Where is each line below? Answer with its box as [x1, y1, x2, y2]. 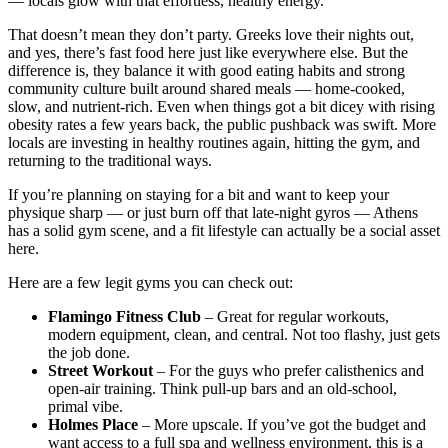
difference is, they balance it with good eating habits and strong [8, 62, 405, 80]
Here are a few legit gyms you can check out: [8, 274, 293, 292]
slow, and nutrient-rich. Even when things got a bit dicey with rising [8, 98, 435, 116]
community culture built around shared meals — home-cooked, [8, 80, 405, 98]
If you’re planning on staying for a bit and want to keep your [8, 186, 389, 204]
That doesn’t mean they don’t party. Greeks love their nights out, [8, 26, 414, 44]
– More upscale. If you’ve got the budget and [138, 416, 426, 434]
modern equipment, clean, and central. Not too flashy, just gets [48, 326, 440, 344]
